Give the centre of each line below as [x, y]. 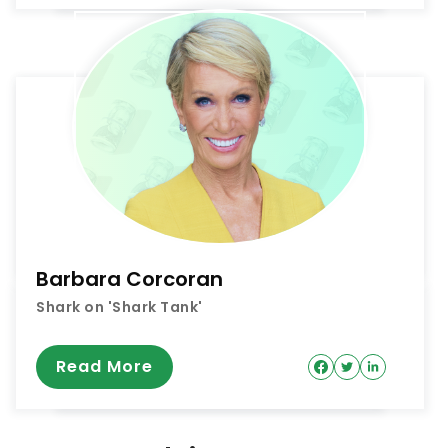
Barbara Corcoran [129, 279]
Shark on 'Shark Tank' [119, 307]
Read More [104, 367]
